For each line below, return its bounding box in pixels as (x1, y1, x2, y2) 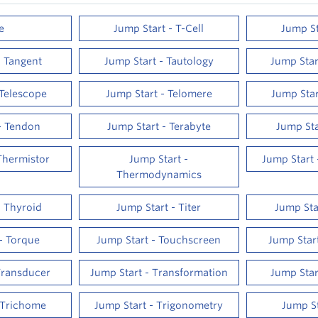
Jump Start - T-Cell (114, 23, 204, 34)
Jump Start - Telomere (105, 88, 212, 99)
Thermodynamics (116, 169, 202, 180)
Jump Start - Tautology (104, 55, 214, 67)
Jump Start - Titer (116, 202, 202, 213)
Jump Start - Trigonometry (94, 300, 224, 311)
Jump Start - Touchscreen (97, 234, 221, 246)
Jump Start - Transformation (89, 267, 228, 278)
